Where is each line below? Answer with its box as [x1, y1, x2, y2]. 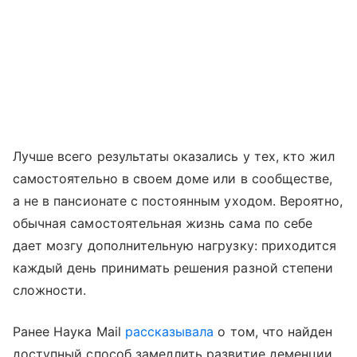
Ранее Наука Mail [13, 324, 125, 340]
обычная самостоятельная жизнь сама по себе [13, 215, 313, 232]
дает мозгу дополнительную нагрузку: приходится [13, 237, 337, 254]
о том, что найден [214, 324, 333, 340]
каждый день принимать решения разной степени [13, 260, 334, 277]
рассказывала [124, 324, 214, 340]
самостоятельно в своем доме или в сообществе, [13, 171, 333, 187]
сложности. [13, 282, 87, 299]
